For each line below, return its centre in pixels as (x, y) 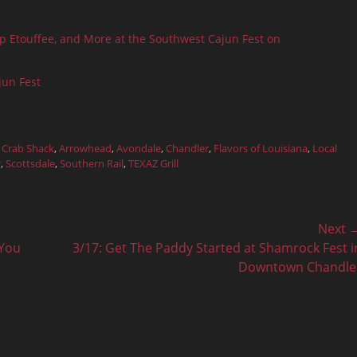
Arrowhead (85, 148)
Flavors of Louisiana (261, 148)
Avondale (139, 148)
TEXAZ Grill (153, 163)
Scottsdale (30, 163)
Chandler (187, 148)
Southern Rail (92, 163)
